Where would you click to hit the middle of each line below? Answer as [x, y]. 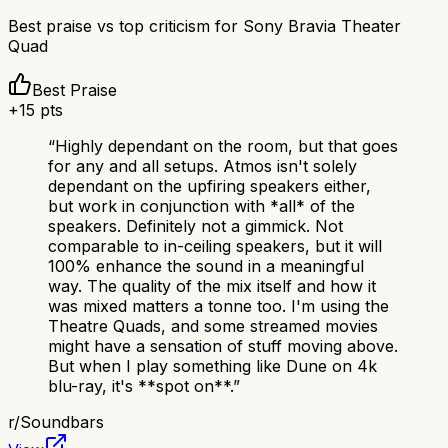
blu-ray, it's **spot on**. [140, 386]
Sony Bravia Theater [322, 26]
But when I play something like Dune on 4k [212, 366]
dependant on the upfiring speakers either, [209, 186]
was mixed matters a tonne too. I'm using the [218, 306]
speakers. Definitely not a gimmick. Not [195, 226]
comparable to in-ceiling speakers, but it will [215, 246]
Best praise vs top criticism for [125, 26]
